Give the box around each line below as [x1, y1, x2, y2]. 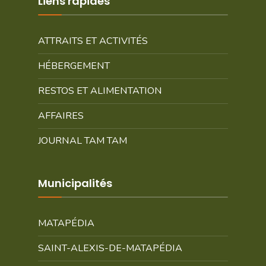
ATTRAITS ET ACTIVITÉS [38, 34, 148, 47]
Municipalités [38, 176, 112, 191]
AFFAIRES [38, 109, 84, 122]
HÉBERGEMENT [38, 59, 110, 72]
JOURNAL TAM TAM [38, 134, 127, 147]
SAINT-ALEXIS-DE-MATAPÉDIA [38, 242, 182, 255]
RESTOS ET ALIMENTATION [38, 84, 162, 97]
